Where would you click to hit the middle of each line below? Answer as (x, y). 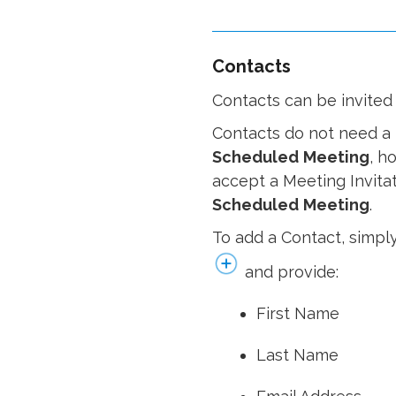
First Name (297, 313)
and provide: (289, 272)
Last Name (297, 355)
